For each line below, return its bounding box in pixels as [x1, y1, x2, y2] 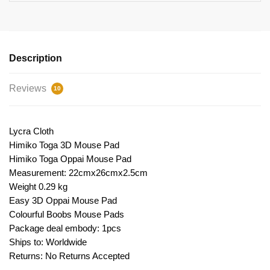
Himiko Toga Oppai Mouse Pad [9, 154, 131, 165]
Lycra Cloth [9, 126, 54, 137]
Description [9, 53, 62, 64]
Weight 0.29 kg [9, 181, 67, 192]
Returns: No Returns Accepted [9, 251, 130, 262]
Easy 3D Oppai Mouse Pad [9, 195, 117, 206]
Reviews [9, 83, 49, 94]
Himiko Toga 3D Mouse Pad [9, 140, 119, 151]
